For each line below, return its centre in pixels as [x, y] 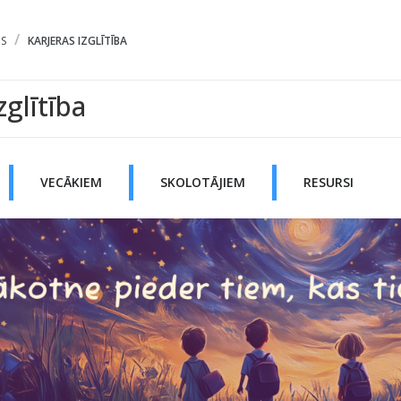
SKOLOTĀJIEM [202, 182]
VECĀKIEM [71, 182]
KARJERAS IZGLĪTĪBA [77, 41]
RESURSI [328, 182]
